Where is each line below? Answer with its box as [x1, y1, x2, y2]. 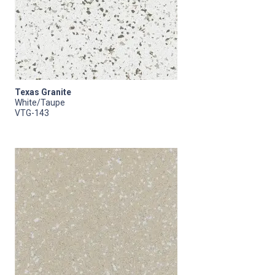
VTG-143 [15, 107, 49, 118]
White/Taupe [15, 97, 65, 107]
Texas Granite [15, 87, 71, 97]
